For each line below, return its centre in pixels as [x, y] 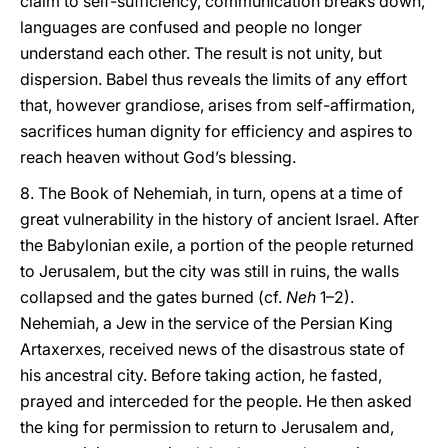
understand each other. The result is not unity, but [201, 53]
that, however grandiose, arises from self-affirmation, [217, 105]
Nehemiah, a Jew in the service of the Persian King [206, 323]
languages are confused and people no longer [191, 27]
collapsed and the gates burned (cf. [153, 297]
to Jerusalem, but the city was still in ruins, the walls [209, 271]
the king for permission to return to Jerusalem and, [207, 427]
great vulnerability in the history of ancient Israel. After [219, 219]
